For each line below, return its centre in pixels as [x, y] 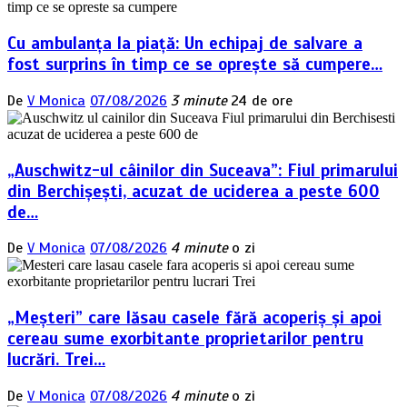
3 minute [199, 100]
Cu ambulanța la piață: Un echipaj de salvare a [185, 44]
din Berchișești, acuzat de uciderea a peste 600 [194, 191]
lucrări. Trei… [56, 359]
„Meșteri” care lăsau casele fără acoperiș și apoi [194, 317]
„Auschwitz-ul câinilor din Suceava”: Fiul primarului [203, 170]
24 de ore [262, 100]
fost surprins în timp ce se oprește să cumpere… [195, 65]
